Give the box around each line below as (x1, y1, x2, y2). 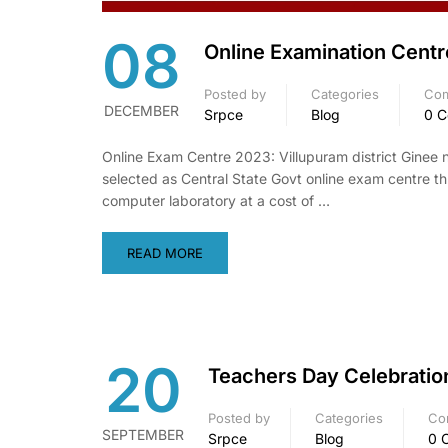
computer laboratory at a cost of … (102, 192, 330, 210)
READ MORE (127, 245, 203, 262)
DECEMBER (103, 102, 179, 120)
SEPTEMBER (102, 426, 184, 444)
